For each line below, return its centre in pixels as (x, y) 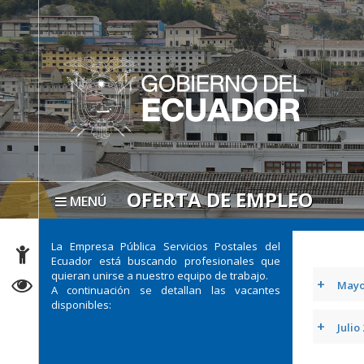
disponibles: (82, 304)
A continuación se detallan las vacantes (166, 290)
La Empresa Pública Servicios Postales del (166, 246)
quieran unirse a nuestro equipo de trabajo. (160, 275)
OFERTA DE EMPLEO (220, 199)
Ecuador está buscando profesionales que (166, 260)
